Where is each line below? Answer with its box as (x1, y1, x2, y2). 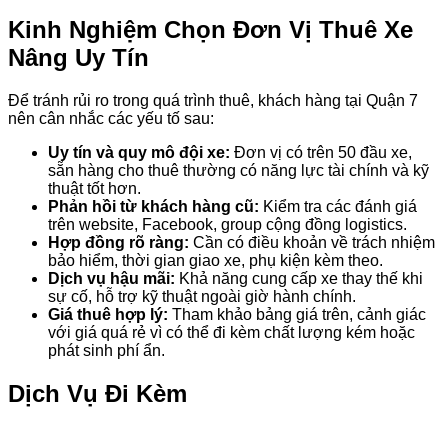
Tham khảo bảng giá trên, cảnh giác (168, 305, 426, 323)
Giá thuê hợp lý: (48, 305, 168, 323)
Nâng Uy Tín (8, 43, 149, 71)
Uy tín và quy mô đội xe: (48, 143, 230, 161)
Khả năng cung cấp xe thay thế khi (175, 269, 423, 287)
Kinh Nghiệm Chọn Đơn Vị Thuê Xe (8, 15, 413, 43)
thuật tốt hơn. (48, 179, 141, 197)
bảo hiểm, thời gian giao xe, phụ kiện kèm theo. (48, 251, 383, 269)
